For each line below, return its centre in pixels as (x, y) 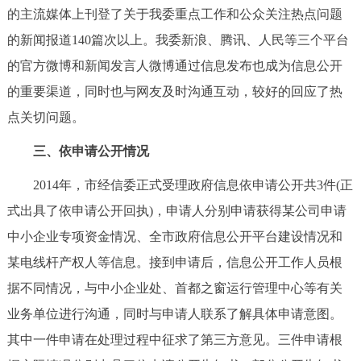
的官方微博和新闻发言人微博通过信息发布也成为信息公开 (174, 65)
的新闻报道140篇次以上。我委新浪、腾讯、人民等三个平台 (178, 39)
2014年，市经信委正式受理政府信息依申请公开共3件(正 (180, 185)
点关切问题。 (46, 117)
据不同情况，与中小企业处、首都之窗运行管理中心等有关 (174, 288)
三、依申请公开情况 (78, 151)
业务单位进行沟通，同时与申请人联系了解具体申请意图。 (174, 313)
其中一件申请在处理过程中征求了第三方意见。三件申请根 (174, 339)
